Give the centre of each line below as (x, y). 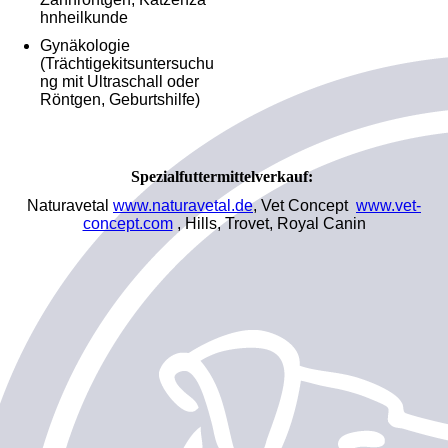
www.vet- (388, 205)
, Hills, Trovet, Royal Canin (269, 223)
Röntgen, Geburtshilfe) (120, 99)
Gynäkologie (85, 45)
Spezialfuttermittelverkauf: (224, 176)
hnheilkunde (84, 17)
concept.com (127, 223)
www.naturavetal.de (183, 205)
